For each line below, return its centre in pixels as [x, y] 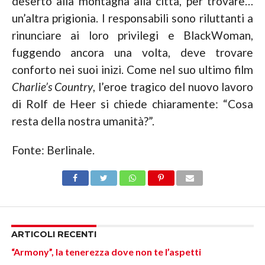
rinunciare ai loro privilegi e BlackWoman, [132, 35]
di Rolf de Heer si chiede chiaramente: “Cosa [132, 104]
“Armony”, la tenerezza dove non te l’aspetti [106, 252]
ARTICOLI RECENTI [54, 234]
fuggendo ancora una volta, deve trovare [132, 52]
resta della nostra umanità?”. [83, 121]
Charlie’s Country [52, 87]
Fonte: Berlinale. [53, 150]
